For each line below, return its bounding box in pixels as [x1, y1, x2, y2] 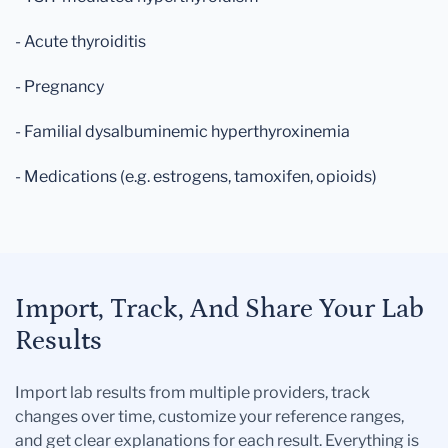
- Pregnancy [15, 77, 104, 97]
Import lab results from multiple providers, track [15, 383, 370, 403]
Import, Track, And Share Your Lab [15, 294, 424, 325]
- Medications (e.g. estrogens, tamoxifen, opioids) [15, 167, 377, 187]
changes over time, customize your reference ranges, [15, 407, 404, 427]
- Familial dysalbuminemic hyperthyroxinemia [15, 122, 350, 142]
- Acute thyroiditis [15, 32, 146, 52]
